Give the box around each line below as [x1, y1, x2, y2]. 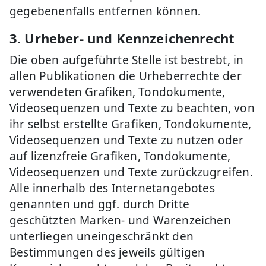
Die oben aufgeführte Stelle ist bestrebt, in [9, 52, 244, 68]
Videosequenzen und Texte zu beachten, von [9, 100, 255, 116]
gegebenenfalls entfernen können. [9, 4, 201, 19]
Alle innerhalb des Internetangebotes [9, 180, 215, 196]
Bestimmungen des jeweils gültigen [9, 245, 205, 260]
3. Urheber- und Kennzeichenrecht [9, 29, 235, 47]
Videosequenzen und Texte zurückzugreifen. [9, 164, 253, 180]
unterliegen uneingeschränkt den [9, 229, 194, 244]
